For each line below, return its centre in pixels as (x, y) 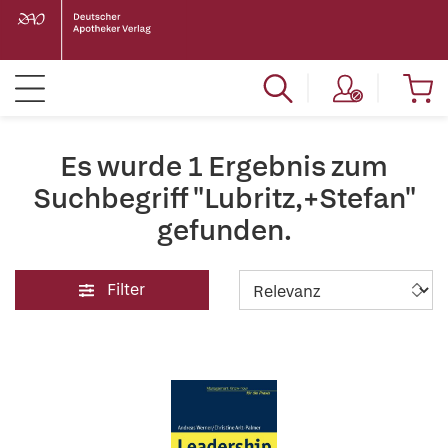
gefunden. (224, 230)
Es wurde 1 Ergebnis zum (224, 166)
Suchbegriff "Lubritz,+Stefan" (224, 198)
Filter (126, 289)
